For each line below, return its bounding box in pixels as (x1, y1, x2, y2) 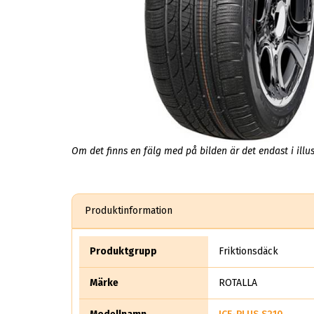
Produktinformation (85, 205, 172, 217)
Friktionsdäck (218, 245, 278, 258)
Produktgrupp (90, 245, 157, 258)
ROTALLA (218, 277, 257, 289)
